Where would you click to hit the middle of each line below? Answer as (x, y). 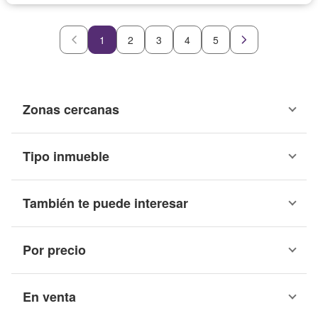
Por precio (54, 250)
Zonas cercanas (71, 109)
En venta (49, 296)
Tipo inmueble (66, 156)
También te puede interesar (105, 203)
